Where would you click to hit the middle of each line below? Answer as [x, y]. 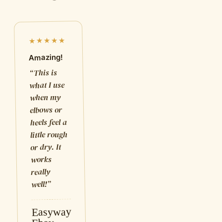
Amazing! [46, 57]
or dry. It [46, 147]
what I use [47, 85]
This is [45, 72]
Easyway [51, 212]
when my [45, 97]
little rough [49, 134]
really [41, 172]
